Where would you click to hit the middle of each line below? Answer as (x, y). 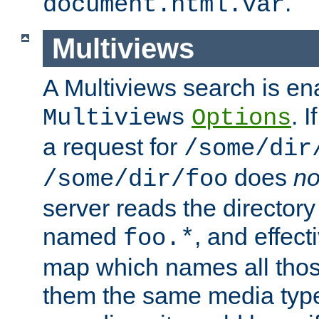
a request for (113, 147)
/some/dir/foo (135, 180)
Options (241, 119)
